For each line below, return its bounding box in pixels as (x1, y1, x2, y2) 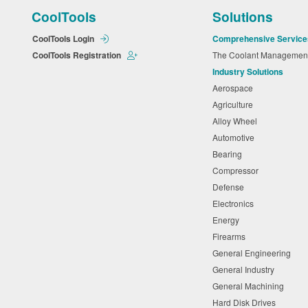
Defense (212, 181, 249, 193)
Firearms (212, 230, 250, 243)
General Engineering (212, 247, 296, 259)
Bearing (212, 148, 247, 160)
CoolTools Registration (32, 49, 123, 62)
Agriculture (212, 98, 258, 111)
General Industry (212, 263, 279, 276)
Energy (212, 214, 244, 226)
